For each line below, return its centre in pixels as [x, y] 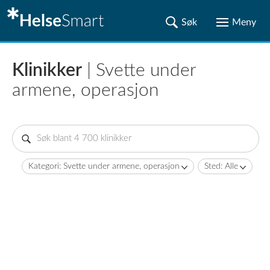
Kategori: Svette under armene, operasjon [104, 166]
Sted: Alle [221, 166]
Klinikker [47, 71]
